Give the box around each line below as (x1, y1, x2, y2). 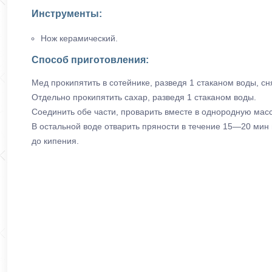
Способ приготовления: (32, 55, 149, 66)
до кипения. (32, 136, 79, 146)
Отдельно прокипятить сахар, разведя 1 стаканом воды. (32, 92, 256, 103)
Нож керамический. (41, 33, 118, 44)
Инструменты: (32, 8, 102, 19)
